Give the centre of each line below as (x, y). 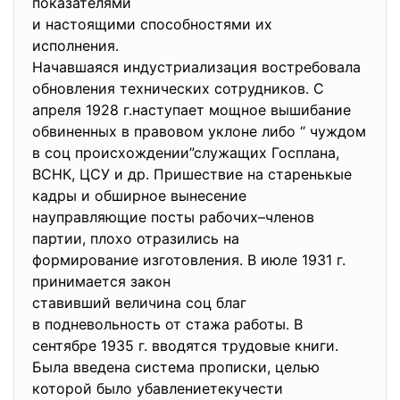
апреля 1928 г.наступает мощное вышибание (194, 110)
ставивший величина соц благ (139, 303)
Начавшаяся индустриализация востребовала (199, 67)
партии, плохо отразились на (138, 238)
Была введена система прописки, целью (176, 367)
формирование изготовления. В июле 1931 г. (189, 260)
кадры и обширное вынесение (142, 196)
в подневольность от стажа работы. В (167, 324)
